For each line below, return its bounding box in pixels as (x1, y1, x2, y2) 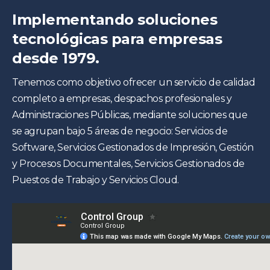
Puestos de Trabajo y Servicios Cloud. (12, 174, 179, 186)
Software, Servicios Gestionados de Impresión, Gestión (12, 142, 254, 154)
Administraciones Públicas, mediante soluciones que (12, 109, 247, 121)
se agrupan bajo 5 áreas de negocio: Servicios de (12, 125, 227, 137)
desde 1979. (12, 49, 99, 67)
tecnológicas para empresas (12, 30, 222, 48)
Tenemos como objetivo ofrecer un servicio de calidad (12, 77, 255, 89)
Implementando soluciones (12, 11, 217, 29)
